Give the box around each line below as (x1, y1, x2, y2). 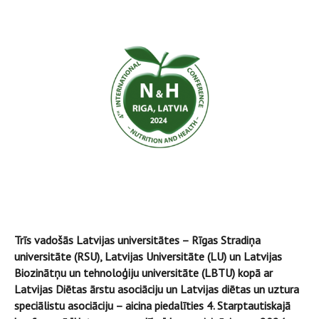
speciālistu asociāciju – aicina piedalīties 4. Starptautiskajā (14, 298, 291, 313)
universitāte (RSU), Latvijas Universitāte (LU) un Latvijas (14, 249, 282, 263)
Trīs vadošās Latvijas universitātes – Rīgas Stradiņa (14, 232, 261, 247)
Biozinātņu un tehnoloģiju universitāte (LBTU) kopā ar (14, 265, 273, 280)
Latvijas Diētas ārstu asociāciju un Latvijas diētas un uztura (14, 281, 299, 296)
